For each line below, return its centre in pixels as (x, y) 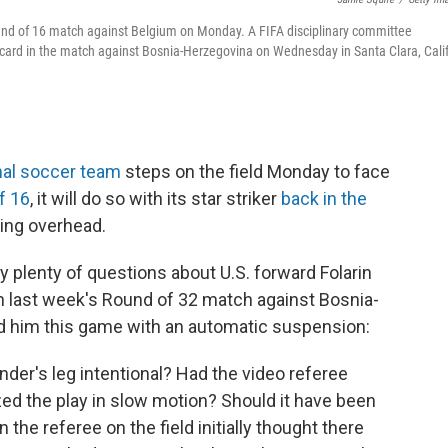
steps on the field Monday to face (255, 171)
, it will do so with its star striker (155, 198)
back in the (324, 198)
